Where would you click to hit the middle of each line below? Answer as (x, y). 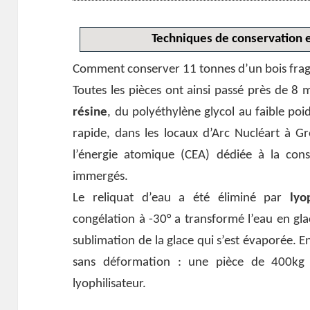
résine (90, 112)
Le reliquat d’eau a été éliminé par (177, 198)
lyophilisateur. (110, 284)
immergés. (101, 176)
